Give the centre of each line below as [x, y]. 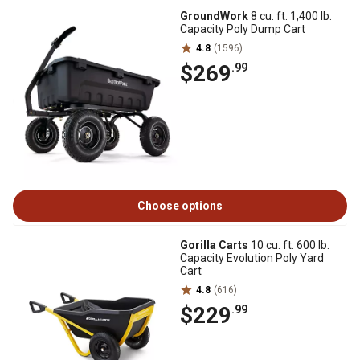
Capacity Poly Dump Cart [243, 29]
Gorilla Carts [214, 245]
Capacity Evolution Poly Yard [252, 258]
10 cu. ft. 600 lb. [289, 245]
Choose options [180, 206]
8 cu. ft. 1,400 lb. [290, 16]
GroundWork [214, 16]
